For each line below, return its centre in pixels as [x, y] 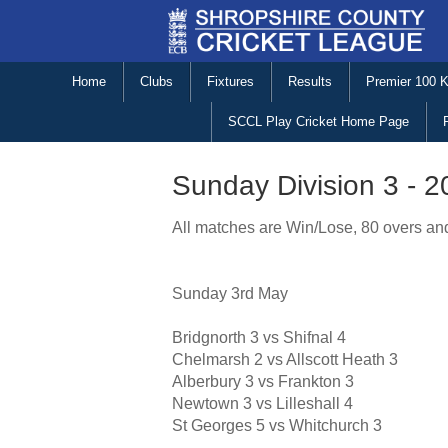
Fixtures [230, 82]
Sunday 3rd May [230, 294]
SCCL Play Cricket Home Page [318, 122]
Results [310, 82]
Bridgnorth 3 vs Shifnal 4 [259, 338]
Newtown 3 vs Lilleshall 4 [262, 404]
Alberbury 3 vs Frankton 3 [263, 382]
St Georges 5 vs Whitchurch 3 [277, 426]
